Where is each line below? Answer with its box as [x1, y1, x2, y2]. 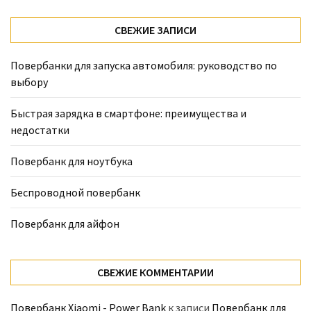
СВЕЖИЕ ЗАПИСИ [115, 22, 196, 37]
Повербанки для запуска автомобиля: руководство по [10, 58, 277, 72]
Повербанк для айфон [10, 216, 119, 230]
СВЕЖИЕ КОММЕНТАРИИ [97, 264, 214, 279]
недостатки [10, 122, 69, 137]
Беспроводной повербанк [10, 185, 140, 199]
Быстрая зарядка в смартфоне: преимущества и [10, 106, 246, 120]
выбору [10, 74, 48, 89]
